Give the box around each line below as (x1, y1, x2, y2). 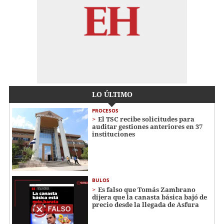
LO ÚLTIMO (91, 89, 132, 99)
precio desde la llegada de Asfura (92, 200, 199, 209)
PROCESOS (92, 106, 118, 114)
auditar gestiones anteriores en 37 (92, 121, 202, 131)
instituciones (92, 129, 135, 138)
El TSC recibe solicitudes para (98, 114, 194, 123)
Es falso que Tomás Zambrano (98, 185, 195, 194)
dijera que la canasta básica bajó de (92, 192, 207, 202)
